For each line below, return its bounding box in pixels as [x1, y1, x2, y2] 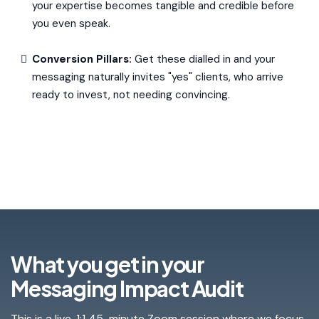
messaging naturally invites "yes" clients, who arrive [32, 70, 283, 84]
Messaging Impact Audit [11, 275, 244, 302]
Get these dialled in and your [132, 52, 275, 66]
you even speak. [32, 16, 110, 31]
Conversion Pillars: [32, 52, 132, 66]
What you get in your [11, 251, 205, 278]
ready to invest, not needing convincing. [32, 88, 230, 102]
